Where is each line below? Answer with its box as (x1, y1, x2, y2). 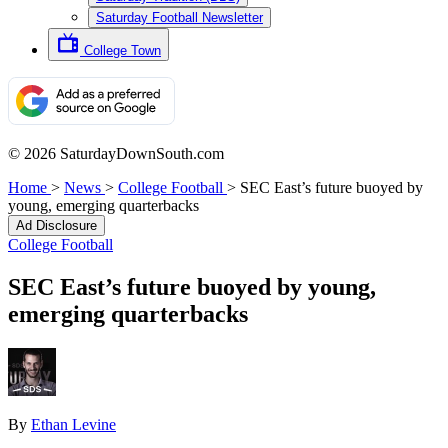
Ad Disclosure (16, 218, 97, 233)
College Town (84, 43, 161, 58)
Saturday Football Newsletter (96, 10, 263, 25)
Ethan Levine (31, 415, 116, 433)
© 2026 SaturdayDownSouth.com (8, 145, 224, 162)
